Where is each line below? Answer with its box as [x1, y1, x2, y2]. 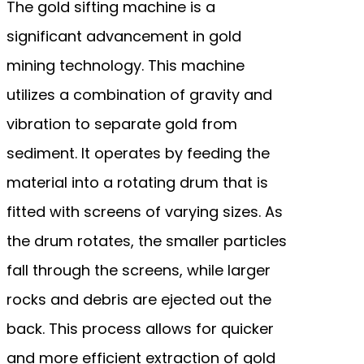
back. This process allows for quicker [6, 318, 274, 339]
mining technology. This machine [6, 54, 245, 76]
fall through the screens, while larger [6, 259, 271, 280]
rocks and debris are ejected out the [6, 288, 271, 310]
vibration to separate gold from [6, 113, 237, 134]
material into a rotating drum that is [6, 171, 268, 193]
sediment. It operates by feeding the [6, 142, 270, 163]
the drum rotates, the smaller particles [6, 230, 287, 251]
